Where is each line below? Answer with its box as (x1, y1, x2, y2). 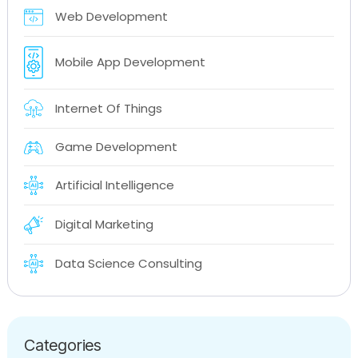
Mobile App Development (55, 54, 205, 71)
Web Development (55, 8, 168, 26)
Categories (24, 335, 101, 355)
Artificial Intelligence (55, 177, 174, 194)
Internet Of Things (55, 100, 162, 117)
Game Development (55, 138, 177, 156)
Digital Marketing (55, 215, 153, 233)
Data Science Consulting (55, 254, 202, 272)
